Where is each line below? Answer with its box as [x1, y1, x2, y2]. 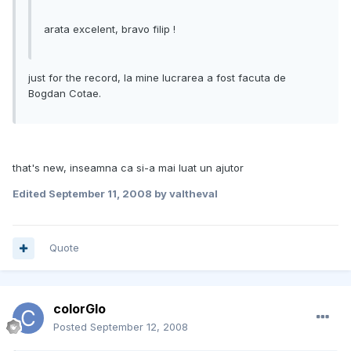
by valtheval [152, 187, 218, 201]
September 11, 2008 [49, 187, 152, 201]
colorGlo [53, 301, 106, 317]
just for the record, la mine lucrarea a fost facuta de [28, 71, 286, 85]
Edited [13, 187, 49, 201]
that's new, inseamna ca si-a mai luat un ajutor [13, 161, 244, 175]
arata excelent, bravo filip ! [44, 23, 175, 36]
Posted [53, 320, 90, 334]
